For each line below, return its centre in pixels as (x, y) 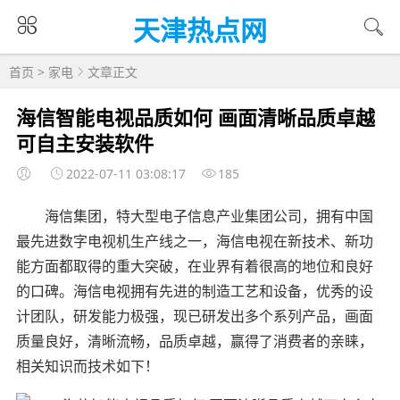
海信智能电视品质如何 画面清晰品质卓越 (195, 117)
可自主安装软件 (84, 142)
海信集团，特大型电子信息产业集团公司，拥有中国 (208, 216)
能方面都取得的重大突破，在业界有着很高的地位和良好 (194, 266)
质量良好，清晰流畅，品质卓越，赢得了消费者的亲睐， (194, 341)
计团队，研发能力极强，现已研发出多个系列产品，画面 (194, 316)
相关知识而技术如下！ (87, 366)
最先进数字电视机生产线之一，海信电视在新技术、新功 (194, 241)
